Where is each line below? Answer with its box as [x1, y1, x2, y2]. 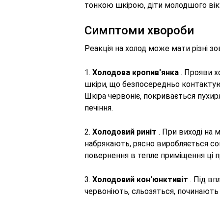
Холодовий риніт [92, 127, 157, 137]
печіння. [84, 103, 113, 112]
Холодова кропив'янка [92, 68, 179, 77]
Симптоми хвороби [84, 24, 194, 37]
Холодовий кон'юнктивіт [92, 175, 188, 184]
